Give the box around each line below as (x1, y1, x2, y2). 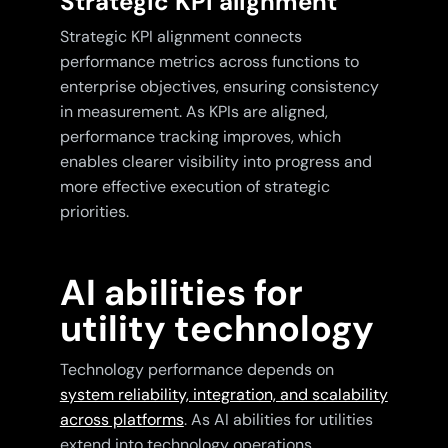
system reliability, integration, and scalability (59, 384, 388, 406)
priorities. (59, 201, 129, 223)
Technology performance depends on (59, 359, 334, 381)
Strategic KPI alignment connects (59, 26, 302, 48)
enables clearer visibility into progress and (59, 151, 372, 173)
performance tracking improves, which (59, 126, 341, 148)
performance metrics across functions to (59, 51, 359, 73)
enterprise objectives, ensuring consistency (59, 76, 379, 98)
